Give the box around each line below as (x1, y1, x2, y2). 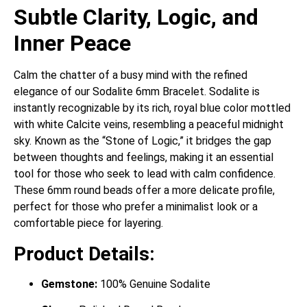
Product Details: (14, 242, 155, 265)
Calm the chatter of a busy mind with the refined (14, 68, 247, 82)
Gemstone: (41, 277, 97, 291)
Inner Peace (14, 29, 131, 56)
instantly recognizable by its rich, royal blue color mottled (14, 101, 291, 114)
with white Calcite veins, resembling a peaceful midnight (14, 117, 284, 131)
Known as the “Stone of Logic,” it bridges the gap (34, 134, 271, 147)
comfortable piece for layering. (14, 216, 163, 230)
